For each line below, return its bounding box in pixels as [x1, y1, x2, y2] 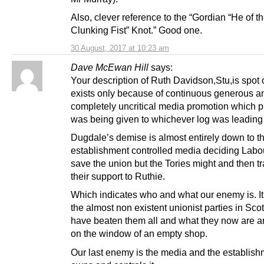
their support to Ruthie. [71, 171, 165, 182]
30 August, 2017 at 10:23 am [71, 44, 169, 53]
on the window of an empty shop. [71, 228, 207, 239]
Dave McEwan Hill [71, 62, 148, 73]
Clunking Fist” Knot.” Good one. [71, 25, 202, 36]
